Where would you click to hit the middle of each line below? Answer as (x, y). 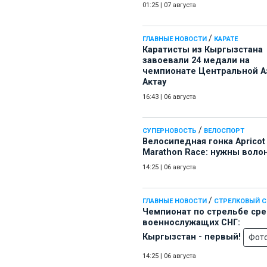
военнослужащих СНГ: (191, 223)
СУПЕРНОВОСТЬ (170, 131)
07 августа (180, 5)
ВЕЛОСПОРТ (224, 131)
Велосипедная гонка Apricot (204, 142)
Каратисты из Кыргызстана (203, 50)
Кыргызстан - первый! (193, 237)
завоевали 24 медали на (196, 61)
